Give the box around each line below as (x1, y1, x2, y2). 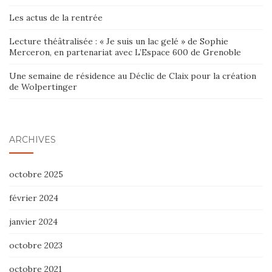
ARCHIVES (9, 134, 56, 146)
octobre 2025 (9, 169, 63, 180)
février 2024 (9, 192, 58, 204)
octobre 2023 (9, 240, 63, 251)
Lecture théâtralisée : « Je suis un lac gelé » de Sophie (9, 36, 228, 47)
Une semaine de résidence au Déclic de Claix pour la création (9, 70, 256, 82)
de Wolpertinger (9, 81, 77, 93)
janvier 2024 (9, 216, 58, 228)
